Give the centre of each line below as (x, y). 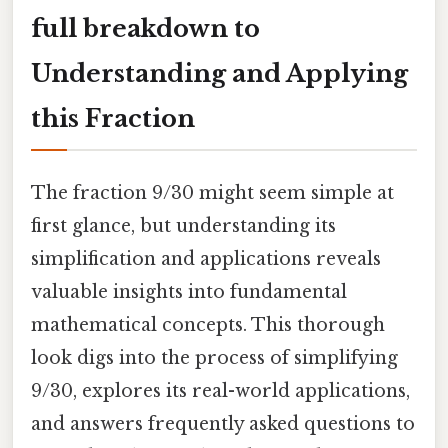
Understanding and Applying (219, 73)
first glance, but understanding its (183, 225)
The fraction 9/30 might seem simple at (212, 192)
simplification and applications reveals (206, 258)
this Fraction (113, 118)
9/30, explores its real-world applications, (220, 390)
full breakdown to (145, 28)
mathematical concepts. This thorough (208, 324)
